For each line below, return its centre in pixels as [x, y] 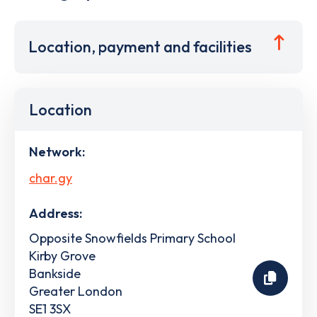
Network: [57, 152]
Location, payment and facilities [140, 47]
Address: [56, 213]
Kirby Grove [62, 255]
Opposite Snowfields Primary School [132, 238]
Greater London [76, 291]
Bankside [55, 273]
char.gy [51, 178]
